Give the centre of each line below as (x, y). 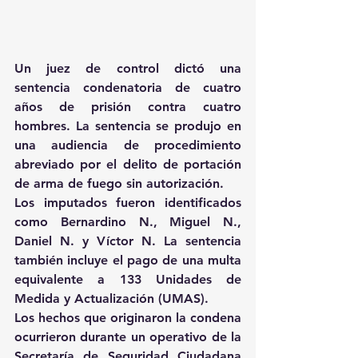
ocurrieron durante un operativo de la (128, 337)
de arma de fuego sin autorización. (119, 184)
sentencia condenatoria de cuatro (128, 88)
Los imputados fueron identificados (128, 203)
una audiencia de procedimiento (128, 145)
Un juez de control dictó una (128, 69)
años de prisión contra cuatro (128, 107)
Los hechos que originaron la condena (128, 318)
